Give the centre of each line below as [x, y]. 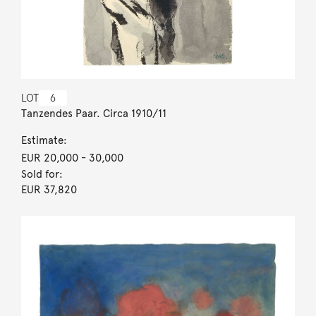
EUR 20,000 [49, 158]
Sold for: [42, 174]
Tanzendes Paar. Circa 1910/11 [93, 113]
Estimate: [44, 140]
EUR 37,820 [49, 189]
